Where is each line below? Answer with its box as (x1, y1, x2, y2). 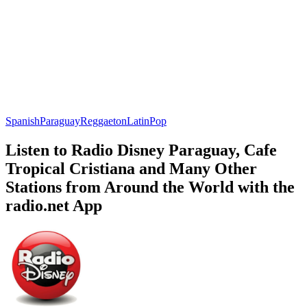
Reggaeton (80, 114, 127, 127)
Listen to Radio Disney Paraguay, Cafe (5, 140, 277, 159)
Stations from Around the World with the (5, 177, 295, 196)
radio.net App (5, 196, 102, 214)
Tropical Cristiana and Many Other (5, 159, 257, 177)
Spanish (5, 114, 40, 127)
